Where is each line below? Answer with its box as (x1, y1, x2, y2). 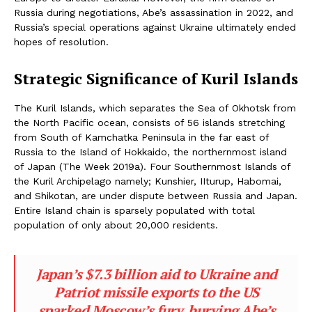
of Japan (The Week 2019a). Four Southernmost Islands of (14, 161, 290, 173)
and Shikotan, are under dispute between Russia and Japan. (14, 190, 297, 202)
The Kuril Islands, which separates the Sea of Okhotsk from (14, 102, 296, 114)
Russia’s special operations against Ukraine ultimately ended (14, 22, 296, 33)
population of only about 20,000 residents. (14, 219, 218, 231)
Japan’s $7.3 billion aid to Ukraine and (36, 265, 277, 284)
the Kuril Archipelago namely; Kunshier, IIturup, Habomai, (14, 175, 281, 187)
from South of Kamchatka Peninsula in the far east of (14, 132, 269, 143)
